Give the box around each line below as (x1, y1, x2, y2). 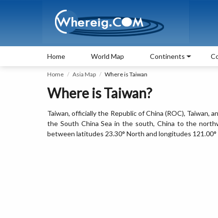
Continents (150, 52, 185, 60)
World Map (91, 52, 124, 60)
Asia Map (73, 71, 96, 78)
